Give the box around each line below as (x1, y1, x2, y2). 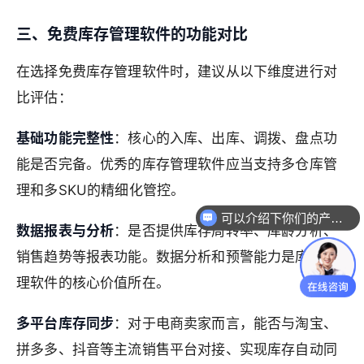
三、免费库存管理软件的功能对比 (16, 24, 248, 44)
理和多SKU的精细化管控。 (16, 181, 185, 198)
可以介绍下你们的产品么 (330, 210, 343, 225)
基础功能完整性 (16, 129, 115, 146)
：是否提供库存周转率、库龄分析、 (114, 222, 337, 239)
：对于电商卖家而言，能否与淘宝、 (114, 314, 337, 331)
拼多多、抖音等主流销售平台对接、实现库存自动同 (16, 340, 337, 357)
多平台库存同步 (16, 314, 115, 331)
